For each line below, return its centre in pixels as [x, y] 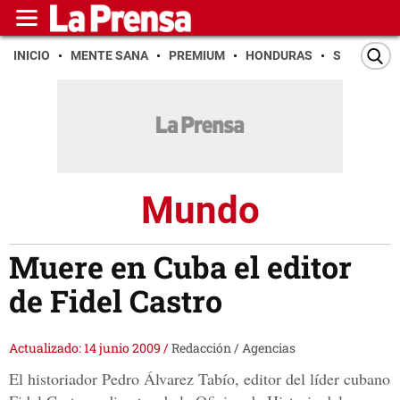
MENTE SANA [109, 55]
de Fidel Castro [116, 301]
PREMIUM [197, 55]
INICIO [32, 55]
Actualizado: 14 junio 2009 [86, 348]
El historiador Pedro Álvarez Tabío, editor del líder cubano [200, 379]
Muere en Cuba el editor [180, 267]
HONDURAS [279, 55]
